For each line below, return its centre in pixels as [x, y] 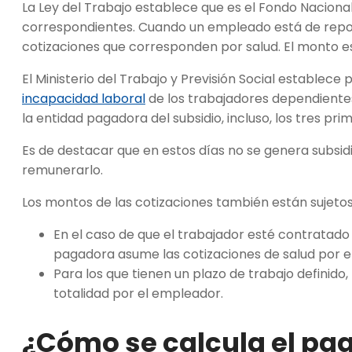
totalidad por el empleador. [140, 293]
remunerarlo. [62, 170]
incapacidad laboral [84, 98]
